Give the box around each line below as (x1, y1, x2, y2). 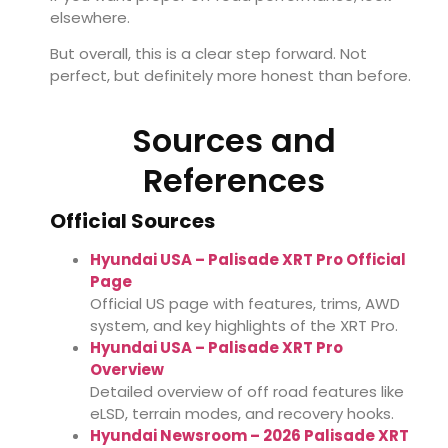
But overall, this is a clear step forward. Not (50, 43, 367, 65)
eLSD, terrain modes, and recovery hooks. (90, 403, 394, 425)
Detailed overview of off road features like (90, 381, 404, 403)
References (143, 158, 325, 204)
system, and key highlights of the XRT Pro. (90, 315, 398, 337)
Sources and (132, 118, 336, 164)
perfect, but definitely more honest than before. (50, 65, 411, 87)
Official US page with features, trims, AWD (90, 293, 400, 315)
